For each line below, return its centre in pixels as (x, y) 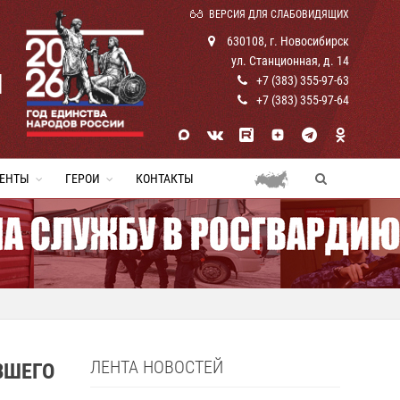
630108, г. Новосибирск (287, 41)
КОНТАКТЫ (165, 179)
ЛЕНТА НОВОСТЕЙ (157, 367)
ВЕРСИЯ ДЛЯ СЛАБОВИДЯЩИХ (279, 14)
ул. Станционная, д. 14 (290, 61)
